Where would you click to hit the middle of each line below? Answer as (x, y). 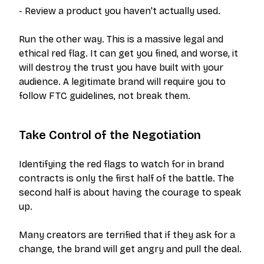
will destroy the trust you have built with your (121, 68)
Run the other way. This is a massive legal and (121, 39)
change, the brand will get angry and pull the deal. (130, 249)
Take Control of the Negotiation (110, 135)
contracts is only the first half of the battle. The (126, 179)
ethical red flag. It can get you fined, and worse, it (128, 54)
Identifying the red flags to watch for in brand (121, 164)
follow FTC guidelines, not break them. (105, 96)
